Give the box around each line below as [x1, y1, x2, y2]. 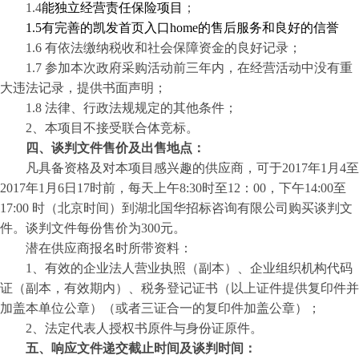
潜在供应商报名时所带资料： [26, 241, 192, 255]
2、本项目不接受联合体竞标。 [26, 121, 199, 135]
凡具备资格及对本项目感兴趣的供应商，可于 [26, 161, 282, 175]
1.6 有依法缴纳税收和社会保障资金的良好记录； [26, 41, 301, 54]
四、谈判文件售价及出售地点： [26, 141, 205, 155]
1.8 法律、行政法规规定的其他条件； [26, 101, 237, 115]
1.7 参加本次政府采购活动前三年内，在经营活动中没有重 [26, 61, 353, 75]
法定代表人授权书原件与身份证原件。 [45, 321, 263, 335]
